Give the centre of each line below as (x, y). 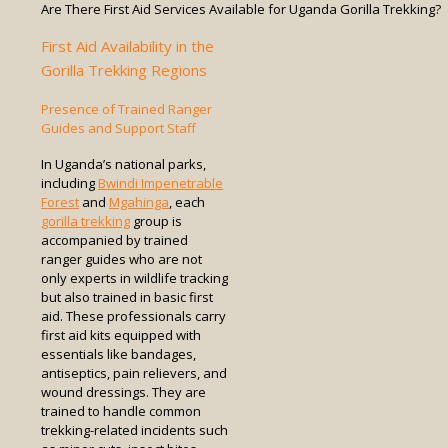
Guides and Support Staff (118, 127)
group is (156, 220)
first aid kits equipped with (121, 334)
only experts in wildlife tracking (134, 277)
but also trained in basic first (127, 296)
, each (187, 201)
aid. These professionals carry (133, 315)
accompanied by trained (114, 239)
